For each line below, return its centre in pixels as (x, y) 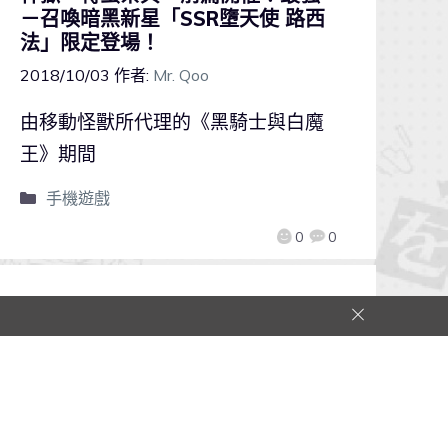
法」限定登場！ (89, 42)
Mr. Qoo (180, 74)
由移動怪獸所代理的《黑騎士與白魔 (171, 121)
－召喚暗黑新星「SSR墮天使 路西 (172, 18)
